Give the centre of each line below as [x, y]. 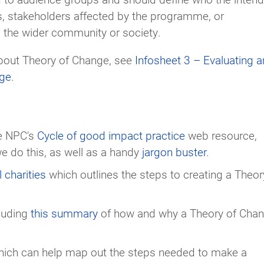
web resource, [221, 135]
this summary [64, 213]
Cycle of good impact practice [111, 135]
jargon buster [174, 151]
